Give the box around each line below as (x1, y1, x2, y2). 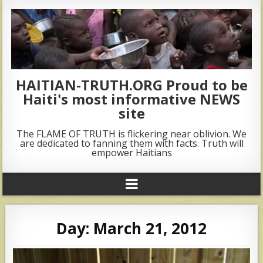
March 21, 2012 (93, 217, 207, 239)
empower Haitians (91, 146, 172, 159)
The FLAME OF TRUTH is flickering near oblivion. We (16, 127, 247, 140)
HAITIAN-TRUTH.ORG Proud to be (15, 75, 248, 95)
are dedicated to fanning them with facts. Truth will (19, 136, 244, 150)
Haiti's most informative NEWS (23, 89, 240, 109)
